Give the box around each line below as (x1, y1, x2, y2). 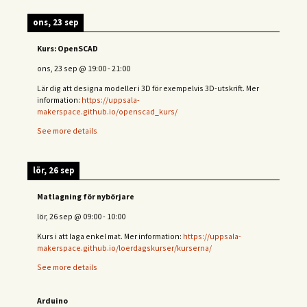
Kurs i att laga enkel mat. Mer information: (37, 230, 183, 241)
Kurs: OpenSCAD (37, 43, 98, 54)
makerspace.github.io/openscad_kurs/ (37, 106, 177, 116)
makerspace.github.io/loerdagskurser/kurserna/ (37, 242, 212, 253)
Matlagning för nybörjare (37, 191, 134, 202)
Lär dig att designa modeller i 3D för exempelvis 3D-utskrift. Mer (37, 82, 259, 93)
